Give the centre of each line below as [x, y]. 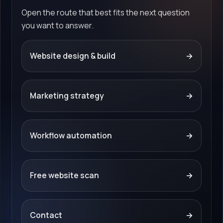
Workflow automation [71, 136]
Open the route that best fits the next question [105, 13]
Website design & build [72, 56]
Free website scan [64, 175]
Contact [46, 215]
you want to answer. [57, 26]
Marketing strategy [67, 96]
